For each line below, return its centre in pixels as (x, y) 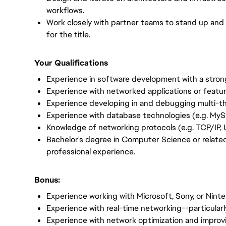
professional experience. (91, 152)
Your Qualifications (71, 63)
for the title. (68, 35)
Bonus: (61, 180)
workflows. (65, 10)
